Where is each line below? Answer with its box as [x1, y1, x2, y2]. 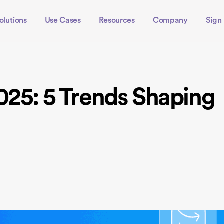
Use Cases [44, 17, 81, 25]
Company [152, 17, 188, 25]
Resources [98, 17, 135, 25]
